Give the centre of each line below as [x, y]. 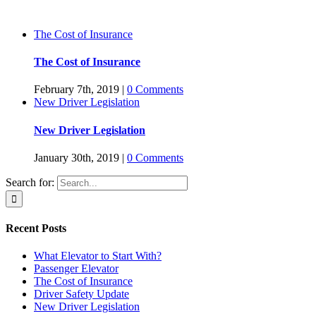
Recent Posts [36, 229]
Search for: [30, 182]
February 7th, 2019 [77, 90]
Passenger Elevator [76, 269]
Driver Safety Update [81, 294]
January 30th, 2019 [77, 157]
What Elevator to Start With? [98, 256]
